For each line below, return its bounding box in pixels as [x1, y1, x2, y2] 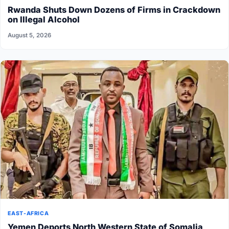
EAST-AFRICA [8, 210, 49, 217]
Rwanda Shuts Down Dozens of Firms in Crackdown [8, 5, 221, 15]
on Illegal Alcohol [8, 14, 80, 25]
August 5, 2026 [8, 31, 52, 39]
